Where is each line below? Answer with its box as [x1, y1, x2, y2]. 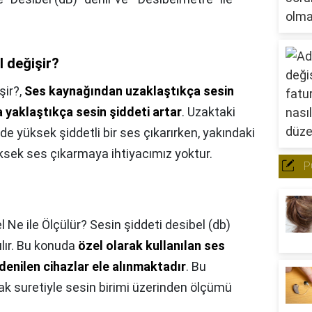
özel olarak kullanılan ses [78, 238, 225, 253]
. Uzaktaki [182, 104, 235, 120]
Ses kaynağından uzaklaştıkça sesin [24, 84, 234, 99]
